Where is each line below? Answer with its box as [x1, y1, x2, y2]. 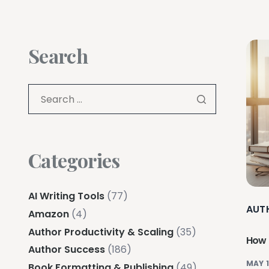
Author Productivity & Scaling [28, 225, 174, 239]
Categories [28, 147, 120, 173]
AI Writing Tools [28, 189, 104, 203]
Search [28, 43, 88, 68]
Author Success [28, 243, 105, 257]
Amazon [28, 207, 69, 221]
